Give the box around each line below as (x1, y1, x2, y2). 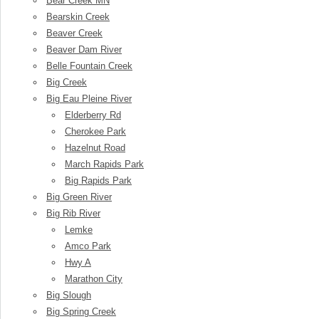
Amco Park (65, 241, 111, 251)
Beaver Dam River (46, 44, 122, 55)
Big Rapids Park (65, 175, 132, 186)
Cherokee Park (65, 126, 126, 137)
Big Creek (46, 77, 87, 88)
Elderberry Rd (65, 110, 121, 120)
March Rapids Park (65, 159, 144, 169)
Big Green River (46, 192, 112, 202)
